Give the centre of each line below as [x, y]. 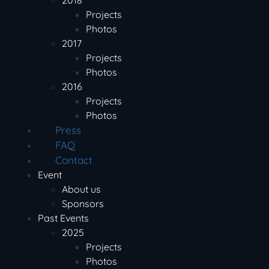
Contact [74, 160]
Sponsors [83, 204]
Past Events [63, 218]
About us [81, 189]
